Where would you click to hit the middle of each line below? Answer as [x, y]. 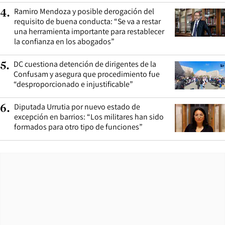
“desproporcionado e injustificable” [73, 84]
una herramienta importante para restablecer [89, 31]
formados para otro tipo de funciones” [78, 127]
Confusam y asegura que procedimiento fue [87, 74]
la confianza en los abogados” [64, 41]
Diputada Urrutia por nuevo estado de [77, 106]
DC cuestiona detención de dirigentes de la [85, 64]
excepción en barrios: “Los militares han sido [89, 117]
